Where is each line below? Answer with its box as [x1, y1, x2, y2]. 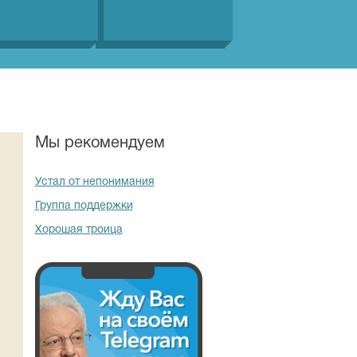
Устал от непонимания [34, 177, 155, 187]
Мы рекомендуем [34, 136, 165, 151]
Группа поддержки [34, 201, 133, 211]
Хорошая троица [34, 225, 123, 235]
